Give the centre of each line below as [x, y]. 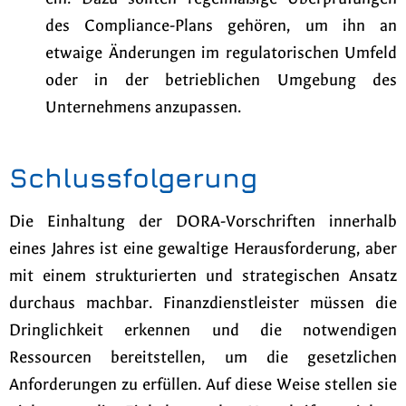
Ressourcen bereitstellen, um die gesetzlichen [203, 358]
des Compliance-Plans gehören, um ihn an [221, 25]
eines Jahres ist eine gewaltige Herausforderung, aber [203, 249]
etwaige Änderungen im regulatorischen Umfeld [221, 53]
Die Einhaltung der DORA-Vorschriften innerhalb [203, 222]
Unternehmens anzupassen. [143, 107]
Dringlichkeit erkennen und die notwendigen [203, 331]
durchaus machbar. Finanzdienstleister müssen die [203, 304]
